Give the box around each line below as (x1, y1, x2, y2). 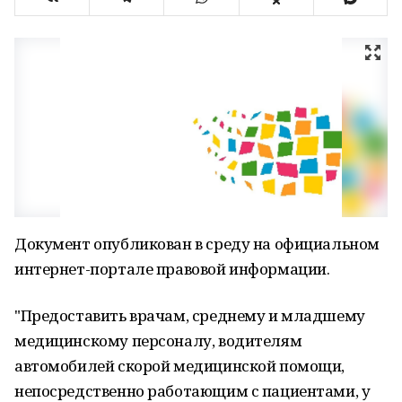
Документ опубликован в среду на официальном (14, 233, 380, 254)
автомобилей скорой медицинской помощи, (14, 355, 345, 376)
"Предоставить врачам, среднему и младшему (14, 305, 365, 326)
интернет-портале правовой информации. (14, 258, 330, 279)
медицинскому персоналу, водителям (14, 330, 302, 351)
